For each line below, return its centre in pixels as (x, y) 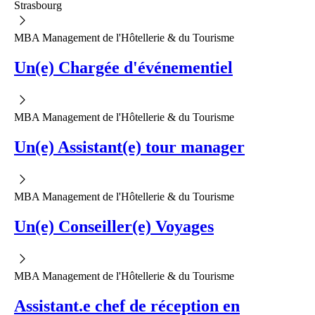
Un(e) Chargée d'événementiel (123, 68)
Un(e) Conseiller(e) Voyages (114, 226)
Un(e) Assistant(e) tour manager (129, 147)
